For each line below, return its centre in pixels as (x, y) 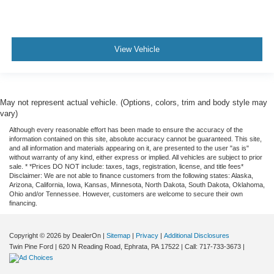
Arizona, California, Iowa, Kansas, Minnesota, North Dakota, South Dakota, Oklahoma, (137, 184)
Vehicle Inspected (62, 118)
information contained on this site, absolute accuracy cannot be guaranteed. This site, (135, 139)
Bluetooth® (48, 50)
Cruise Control (55, 33)
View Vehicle (137, 50)
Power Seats (51, 67)
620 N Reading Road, (90, 246)
